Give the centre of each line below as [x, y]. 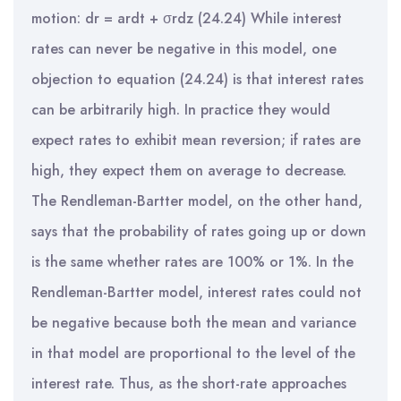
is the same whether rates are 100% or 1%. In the [192, 262]
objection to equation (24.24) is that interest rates [197, 79]
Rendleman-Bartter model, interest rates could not [196, 292]
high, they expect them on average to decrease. [189, 171]
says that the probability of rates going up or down [199, 231]
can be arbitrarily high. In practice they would [181, 110]
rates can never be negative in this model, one [184, 49]
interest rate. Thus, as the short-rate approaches [189, 384]
